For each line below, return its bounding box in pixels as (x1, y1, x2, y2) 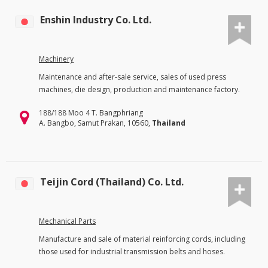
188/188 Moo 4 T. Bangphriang (39, 107, 143, 118)
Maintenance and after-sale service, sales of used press (39, 71, 226, 82)
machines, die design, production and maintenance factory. (39, 84, 240, 95)
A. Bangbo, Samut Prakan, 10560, (39, 117, 152, 128)
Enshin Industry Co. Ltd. (40, 13, 151, 27)
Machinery (39, 53, 74, 64)
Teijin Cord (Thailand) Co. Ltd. (40, 175, 184, 188)
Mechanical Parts (39, 215, 96, 226)
